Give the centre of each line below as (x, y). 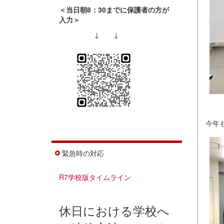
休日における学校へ (114, 210)
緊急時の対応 (83, 153)
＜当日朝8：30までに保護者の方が (114, 9)
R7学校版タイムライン (95, 177)
